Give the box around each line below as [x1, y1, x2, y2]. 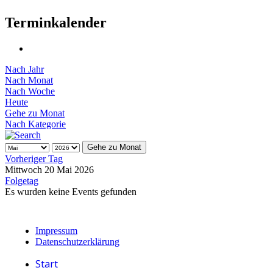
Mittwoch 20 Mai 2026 [5, 164, 94, 175]
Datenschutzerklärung [35, 236, 119, 247]
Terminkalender [5, 14, 107, 30]
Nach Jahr [5, 63, 44, 74]
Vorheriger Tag [5, 153, 63, 164]
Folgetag [5, 175, 38, 186]
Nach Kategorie [5, 118, 66, 129]
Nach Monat [5, 74, 53, 85]
